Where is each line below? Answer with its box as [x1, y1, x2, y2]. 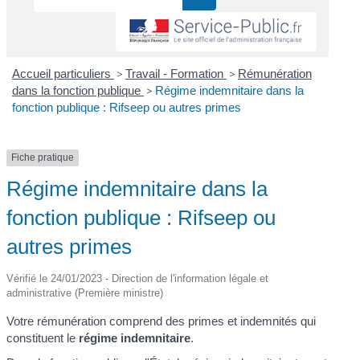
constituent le [6, 330, 80, 345]
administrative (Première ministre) [6, 286, 164, 299]
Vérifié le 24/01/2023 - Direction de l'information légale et [6, 272, 269, 284]
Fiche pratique [11, 152, 75, 164]
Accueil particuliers [11, 67, 114, 81]
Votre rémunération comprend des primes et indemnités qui [6, 313, 317, 328]
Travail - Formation [125, 67, 227, 81]
